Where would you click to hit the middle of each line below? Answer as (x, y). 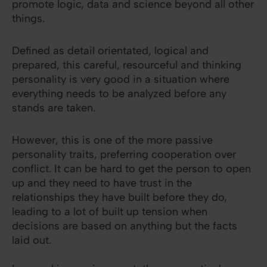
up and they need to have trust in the (102, 183)
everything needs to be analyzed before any (119, 94)
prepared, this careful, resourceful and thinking (127, 65)
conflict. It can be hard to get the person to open (131, 169)
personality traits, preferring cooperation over (124, 155)
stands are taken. (54, 108)
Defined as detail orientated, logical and (110, 51)
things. (28, 19)
